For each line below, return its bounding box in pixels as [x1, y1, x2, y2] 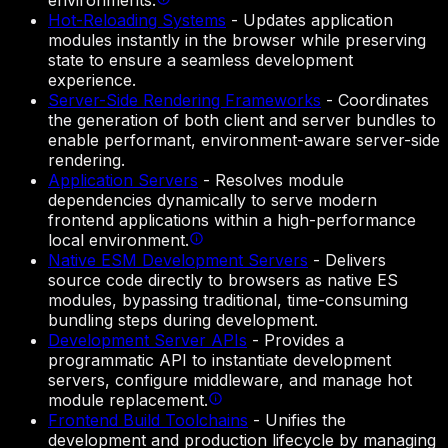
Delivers [325, 250, 386, 271]
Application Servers [48, 170, 198, 191]
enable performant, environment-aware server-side [48, 130, 440, 151]
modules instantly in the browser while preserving [48, 30, 426, 51]
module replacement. [48, 390, 208, 411]
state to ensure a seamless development [48, 50, 353, 71]
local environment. [48, 230, 189, 251]
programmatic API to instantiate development [48, 350, 391, 371]
